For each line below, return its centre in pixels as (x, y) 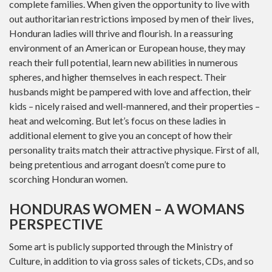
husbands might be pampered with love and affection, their (130, 91)
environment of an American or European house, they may (127, 47)
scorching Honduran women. (68, 178)
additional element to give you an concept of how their (121, 135)
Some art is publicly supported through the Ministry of (121, 246)
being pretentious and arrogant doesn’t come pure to (117, 164)
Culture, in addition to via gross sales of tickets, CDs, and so (131, 261)
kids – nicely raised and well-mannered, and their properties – (134, 106)
